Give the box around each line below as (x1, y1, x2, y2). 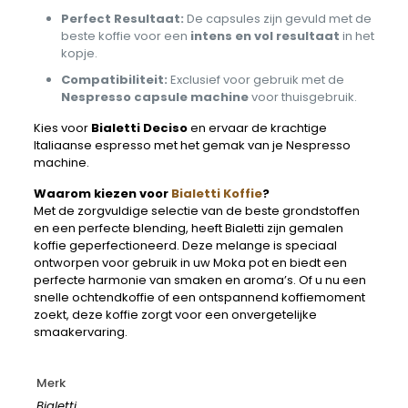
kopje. (60, 45, 97, 62)
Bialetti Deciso (90, 119, 188, 137)
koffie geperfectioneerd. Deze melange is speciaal (33, 237, 337, 254)
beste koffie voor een (60, 27, 190, 45)
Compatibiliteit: (60, 71, 168, 88)
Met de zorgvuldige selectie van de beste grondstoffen (33, 202, 360, 219)
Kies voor (33, 119, 91, 137)
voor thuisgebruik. (248, 88, 357, 106)
